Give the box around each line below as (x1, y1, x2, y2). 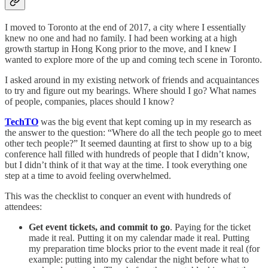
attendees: (5, 202, 42, 212)
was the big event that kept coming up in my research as (38, 117, 251, 127)
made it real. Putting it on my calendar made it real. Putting (29, 233, 249, 243)
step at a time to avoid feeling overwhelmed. (5, 170, 171, 181)
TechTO (5, 117, 38, 127)
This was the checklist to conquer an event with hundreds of (5, 191, 231, 202)
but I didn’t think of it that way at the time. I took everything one (5, 160, 247, 170)
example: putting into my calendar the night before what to (29, 254, 249, 265)
